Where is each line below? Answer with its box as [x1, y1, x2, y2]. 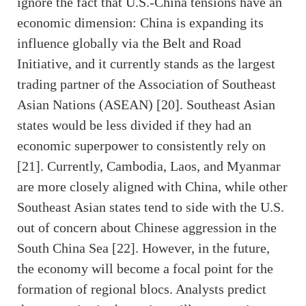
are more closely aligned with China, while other [17, 179, 288, 195]
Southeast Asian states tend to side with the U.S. [17, 199, 284, 215]
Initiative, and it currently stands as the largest [17, 56, 275, 72]
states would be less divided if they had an [17, 117, 251, 133]
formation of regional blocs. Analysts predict [17, 281, 266, 297]
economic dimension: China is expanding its [17, 15, 264, 31]
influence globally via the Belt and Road [17, 36, 241, 51]
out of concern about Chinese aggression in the [17, 220, 277, 236]
